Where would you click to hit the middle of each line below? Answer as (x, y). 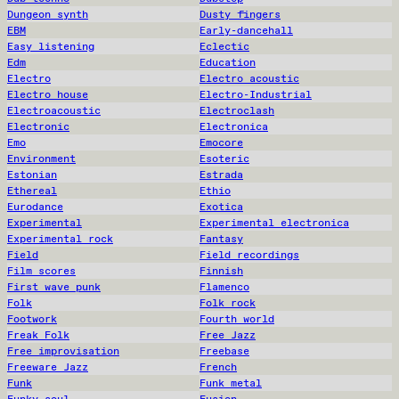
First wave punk (54, 286)
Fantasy (221, 238)
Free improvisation (63, 350)
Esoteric (224, 158)
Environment (41, 158)
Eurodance (35, 206)
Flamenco (224, 286)
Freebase (224, 350)
